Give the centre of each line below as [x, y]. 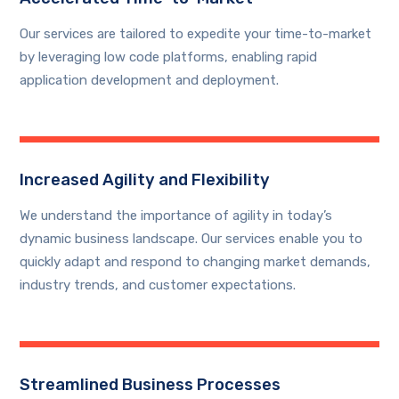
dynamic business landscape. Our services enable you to [191, 239]
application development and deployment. [150, 81]
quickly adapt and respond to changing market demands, [195, 262]
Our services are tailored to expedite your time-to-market [196, 34]
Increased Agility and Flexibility [145, 180]
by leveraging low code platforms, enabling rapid [169, 57]
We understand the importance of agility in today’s [176, 216]
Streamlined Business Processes [151, 385]
